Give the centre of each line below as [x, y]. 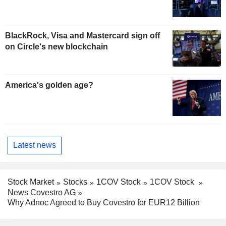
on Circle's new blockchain [56, 46]
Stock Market [31, 182]
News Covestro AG [42, 192]
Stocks [75, 182]
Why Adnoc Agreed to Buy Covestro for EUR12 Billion [104, 203]
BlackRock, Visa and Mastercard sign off [82, 35]
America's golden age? [49, 85]
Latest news [35, 145]
